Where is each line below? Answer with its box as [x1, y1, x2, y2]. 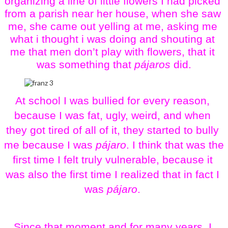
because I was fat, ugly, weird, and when [14, 109, 211, 122]
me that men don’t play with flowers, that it [10, 46, 215, 59]
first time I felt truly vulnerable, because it [12, 154, 213, 166]
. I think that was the [126, 139, 224, 152]
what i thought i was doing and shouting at [10, 33, 215, 46]
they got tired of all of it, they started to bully [6, 124, 219, 137]
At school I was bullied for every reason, [15, 95, 210, 107]
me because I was [4, 139, 96, 152]
